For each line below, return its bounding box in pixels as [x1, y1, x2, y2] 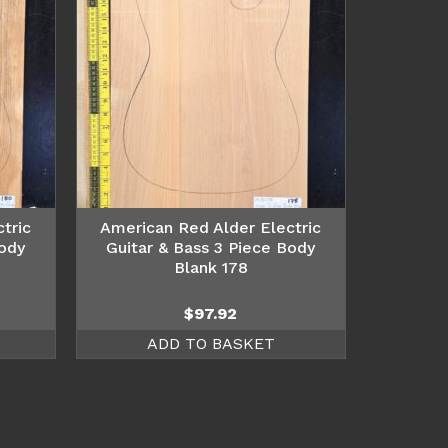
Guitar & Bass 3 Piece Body [106, 237, 316, 257]
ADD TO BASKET [146, 333, 275, 353]
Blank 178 [173, 257, 248, 277]
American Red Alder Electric [100, 217, 322, 237]
